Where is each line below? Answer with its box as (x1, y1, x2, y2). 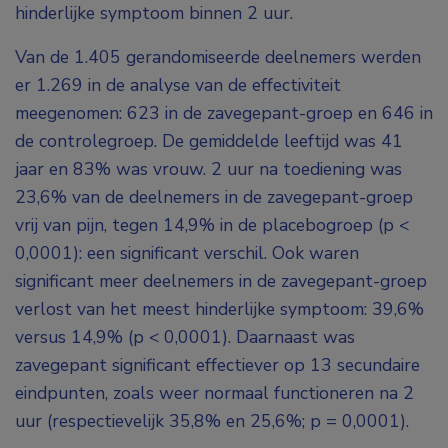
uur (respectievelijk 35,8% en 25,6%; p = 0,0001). (15, 409, 409, 434)
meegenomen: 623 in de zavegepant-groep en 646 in (15, 101, 433, 126)
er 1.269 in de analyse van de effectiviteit (15, 73, 341, 98)
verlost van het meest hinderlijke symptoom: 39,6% (15, 297, 424, 322)
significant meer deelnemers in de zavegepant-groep (15, 269, 427, 294)
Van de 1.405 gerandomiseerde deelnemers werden (15, 45, 421, 70)
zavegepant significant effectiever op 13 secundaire (15, 353, 420, 378)
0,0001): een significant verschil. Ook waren (15, 241, 359, 266)
